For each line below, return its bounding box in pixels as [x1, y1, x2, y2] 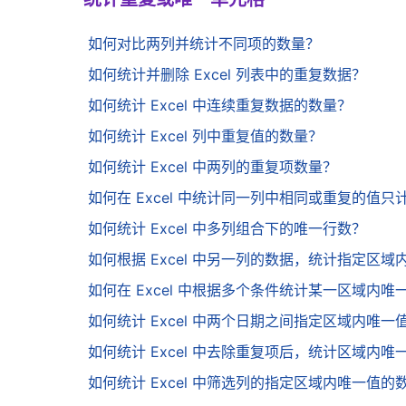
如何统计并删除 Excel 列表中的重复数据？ [88, 65, 366, 84]
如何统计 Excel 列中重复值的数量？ [88, 127, 323, 146]
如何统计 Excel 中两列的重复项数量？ [88, 158, 337, 177]
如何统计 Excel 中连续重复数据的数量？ [88, 96, 352, 115]
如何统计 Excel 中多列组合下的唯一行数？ [88, 219, 366, 238]
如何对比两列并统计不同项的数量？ [88, 34, 320, 53]
